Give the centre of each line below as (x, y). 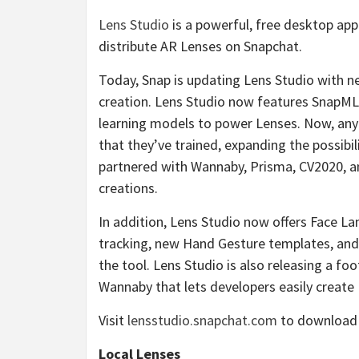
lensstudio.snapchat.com (202, 320)
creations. (128, 188)
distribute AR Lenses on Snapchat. (200, 46)
